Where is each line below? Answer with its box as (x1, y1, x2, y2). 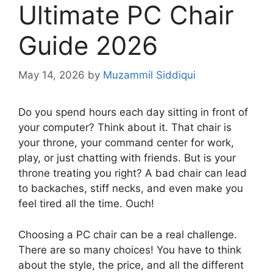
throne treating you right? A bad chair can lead (18, 167, 247, 180)
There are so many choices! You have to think (18, 243, 241, 256)
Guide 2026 (18, 29, 158, 61)
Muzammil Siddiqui (103, 69, 196, 82)
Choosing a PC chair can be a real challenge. (18, 228, 237, 241)
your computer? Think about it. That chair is (18, 121, 232, 134)
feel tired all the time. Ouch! (18, 197, 154, 210)
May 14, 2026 (18, 69, 85, 82)
